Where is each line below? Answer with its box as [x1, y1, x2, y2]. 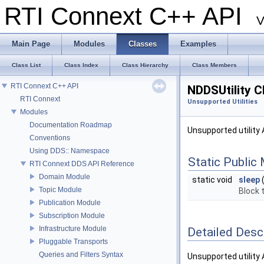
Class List [12, 62, 41, 68]
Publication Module [39, 198, 101, 207]
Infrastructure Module [39, 224, 107, 233]
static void [192, 175, 234, 184]
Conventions [29, 133, 70, 142]
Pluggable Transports [39, 237, 108, 246]
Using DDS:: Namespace [29, 146, 110, 155]
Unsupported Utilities [187, 98, 258, 105]
